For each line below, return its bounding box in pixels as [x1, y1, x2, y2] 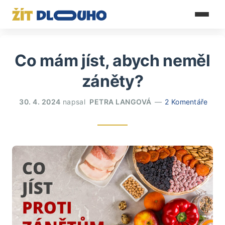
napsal [60, 97, 88, 106]
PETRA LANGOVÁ [89, 97, 152, 106]
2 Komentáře [165, 97, 208, 106]
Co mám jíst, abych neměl [15, 51, 210, 70]
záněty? [81, 71, 144, 91]
